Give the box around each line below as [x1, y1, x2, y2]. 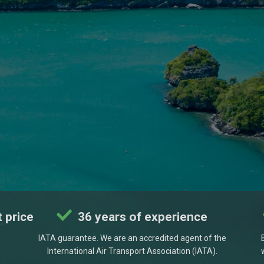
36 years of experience [75, 210, 207, 224]
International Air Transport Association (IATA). [47, 246, 217, 256]
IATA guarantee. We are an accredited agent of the [38, 233, 226, 243]
